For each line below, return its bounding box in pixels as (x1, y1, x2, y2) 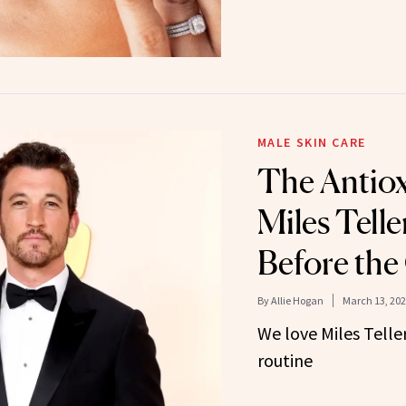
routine (256, 349, 313, 372)
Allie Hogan (270, 294, 324, 308)
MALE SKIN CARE (256, 134, 366, 151)
